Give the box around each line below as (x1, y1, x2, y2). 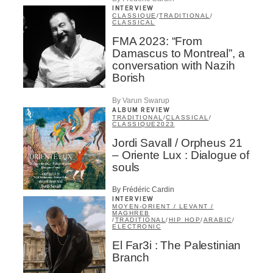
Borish (112, 71, 146, 85)
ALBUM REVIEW (112, 107, 170, 113)
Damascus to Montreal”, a (112, 47, 245, 60)
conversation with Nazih (112, 59, 235, 73)
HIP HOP (168, 216, 200, 224)
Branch (112, 251, 150, 264)
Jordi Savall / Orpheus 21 (112, 136, 243, 149)
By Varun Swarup (112, 96, 169, 105)
